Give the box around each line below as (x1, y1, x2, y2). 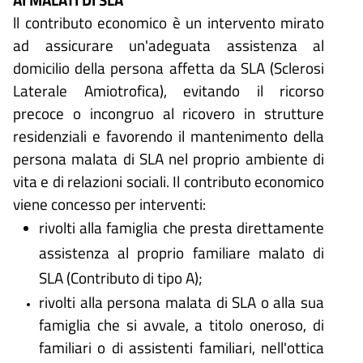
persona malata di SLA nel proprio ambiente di (13, 146, 324, 170)
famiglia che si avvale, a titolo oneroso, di (39, 312, 324, 336)
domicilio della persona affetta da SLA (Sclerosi (13, 55, 324, 79)
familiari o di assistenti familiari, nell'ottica (39, 335, 324, 359)
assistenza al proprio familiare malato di (39, 240, 324, 264)
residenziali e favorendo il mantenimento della (13, 123, 324, 147)
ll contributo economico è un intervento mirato (13, 10, 324, 34)
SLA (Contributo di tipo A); (39, 265, 203, 289)
